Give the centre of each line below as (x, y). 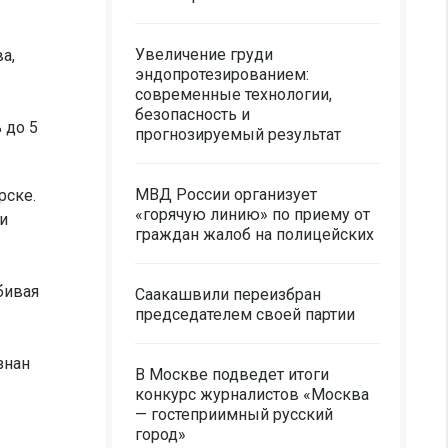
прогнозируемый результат (238, 134)
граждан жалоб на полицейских (254, 234)
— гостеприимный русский (234, 414)
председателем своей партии (245, 314)
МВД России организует (226, 194)
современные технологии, (233, 94)
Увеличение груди (204, 54)
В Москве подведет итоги (232, 374)
